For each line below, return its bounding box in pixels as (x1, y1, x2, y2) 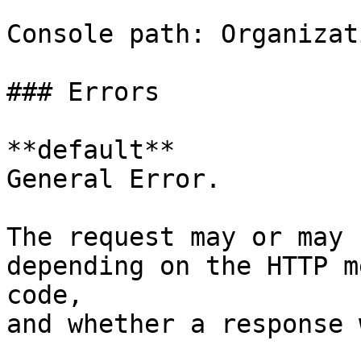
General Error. (6, 164, 221, 193)
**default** (6, 135, 175, 164)
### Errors (6, 77, 160, 106)
